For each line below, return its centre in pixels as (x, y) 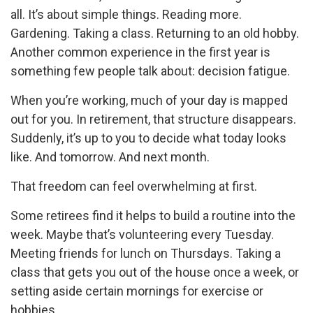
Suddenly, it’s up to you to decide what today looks (148, 138)
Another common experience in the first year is (140, 52)
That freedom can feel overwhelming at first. (134, 187)
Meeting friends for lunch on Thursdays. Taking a (146, 254)
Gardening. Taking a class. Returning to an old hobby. (155, 34)
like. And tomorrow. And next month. (110, 157)
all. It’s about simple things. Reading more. (126, 15)
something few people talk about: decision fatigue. (150, 71)
